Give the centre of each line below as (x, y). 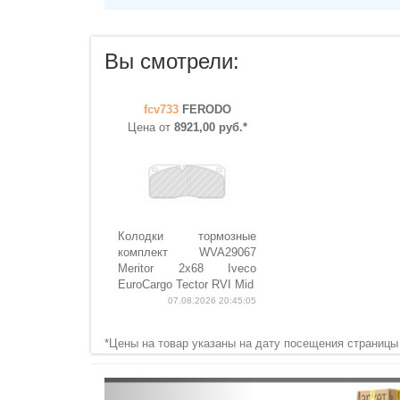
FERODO (206, 109)
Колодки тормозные (187, 236)
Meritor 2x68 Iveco (187, 268)
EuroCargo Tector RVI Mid (186, 284)
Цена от (150, 127)
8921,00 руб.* (210, 127)
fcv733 (161, 109)
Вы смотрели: (172, 61)
